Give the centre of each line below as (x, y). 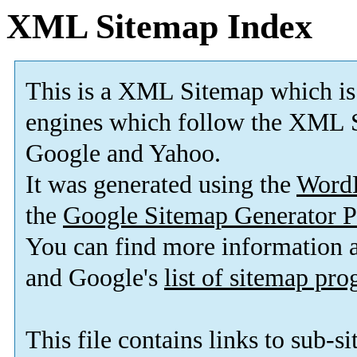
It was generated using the (161, 185)
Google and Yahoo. (123, 154)
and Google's (95, 278)
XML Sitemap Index (159, 27)
